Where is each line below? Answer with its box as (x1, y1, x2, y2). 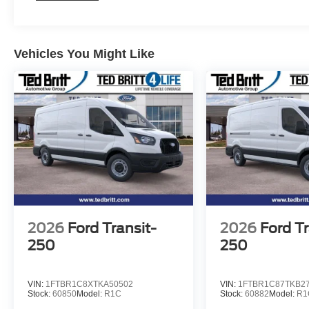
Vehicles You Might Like (14, 46, 154, 61)
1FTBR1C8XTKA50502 (46, 279, 133, 289)
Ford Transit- (68, 219, 157, 237)
